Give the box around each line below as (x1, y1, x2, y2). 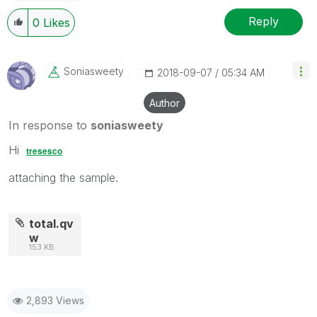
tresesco (26, 144, 62, 157)
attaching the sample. (8, 170, 118, 185)
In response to (8, 117, 91, 132)
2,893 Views (26, 294, 84, 306)
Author (149, 96, 180, 109)
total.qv (29, 216, 74, 231)
